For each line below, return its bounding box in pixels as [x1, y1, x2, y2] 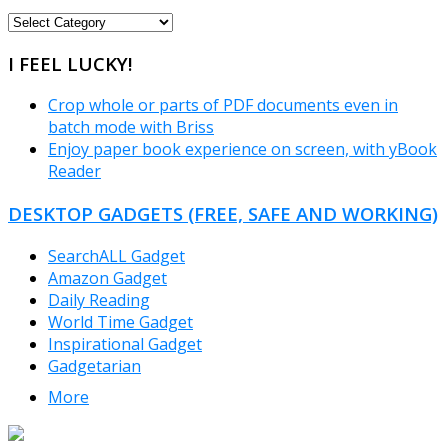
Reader [48, 160, 101, 183]
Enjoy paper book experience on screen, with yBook [48, 138, 437, 161]
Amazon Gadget [48, 266, 167, 289]
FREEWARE [7, 8, 87, 31]
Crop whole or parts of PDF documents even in [48, 94, 398, 117]
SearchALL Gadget [48, 244, 185, 267]
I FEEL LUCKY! [8, 50, 132, 76]
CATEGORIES [7, 30, 103, 53]
